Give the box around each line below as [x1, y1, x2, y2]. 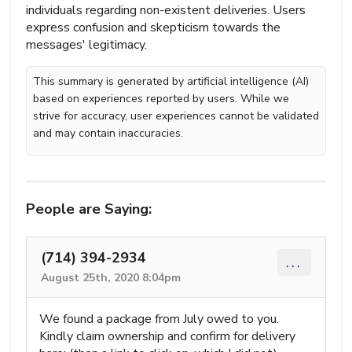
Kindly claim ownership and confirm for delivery [39, 328, 295, 346]
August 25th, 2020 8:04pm [41, 270, 181, 286]
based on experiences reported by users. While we [33, 91, 289, 107]
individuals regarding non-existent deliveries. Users [26, 2, 306, 20]
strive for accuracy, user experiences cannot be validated [33, 108, 319, 124]
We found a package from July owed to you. [39, 310, 279, 328]
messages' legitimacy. [26, 36, 147, 54]
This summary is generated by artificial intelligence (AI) [33, 74, 309, 90]
